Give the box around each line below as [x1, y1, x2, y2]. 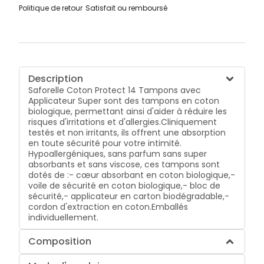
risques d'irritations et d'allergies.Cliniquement [28, 115, 217, 128]
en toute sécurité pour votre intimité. [28, 137, 182, 149]
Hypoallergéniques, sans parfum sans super [28, 147, 207, 160]
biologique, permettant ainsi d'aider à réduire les [28, 105, 227, 117]
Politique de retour [19, 2, 83, 13]
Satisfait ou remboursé [85, 2, 168, 13]
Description [28, 71, 84, 85]
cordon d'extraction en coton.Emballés [28, 200, 189, 213]
